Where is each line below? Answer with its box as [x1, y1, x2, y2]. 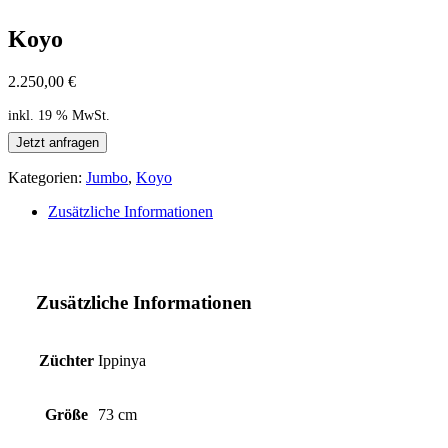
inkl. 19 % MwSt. [8, 106, 110, 123]
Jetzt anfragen [16, 134, 99, 150]
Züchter [39, 351, 94, 369]
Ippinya [98, 351, 146, 369]
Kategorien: [8, 168, 86, 186]
